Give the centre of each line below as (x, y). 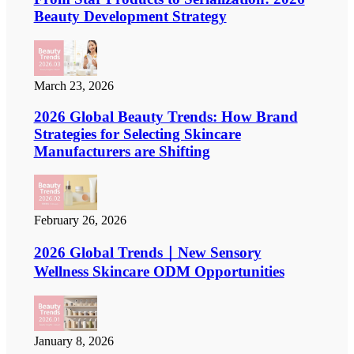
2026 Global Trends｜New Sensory (147, 252)
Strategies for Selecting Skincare (137, 134)
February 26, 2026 (80, 220)
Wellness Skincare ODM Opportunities (159, 271)
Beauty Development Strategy (130, 17)
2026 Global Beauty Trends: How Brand (166, 116)
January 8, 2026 (73, 341)
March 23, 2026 (73, 85)
